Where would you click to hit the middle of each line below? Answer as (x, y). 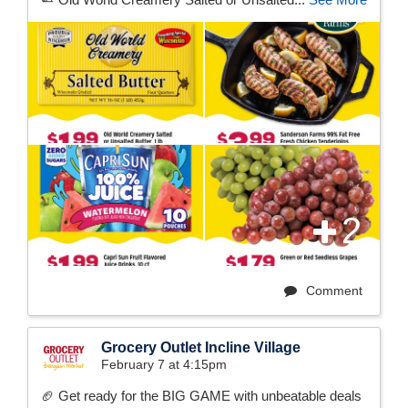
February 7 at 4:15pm (164, 364)
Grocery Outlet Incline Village (201, 347)
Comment (332, 290)
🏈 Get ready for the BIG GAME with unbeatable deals (201, 395)
